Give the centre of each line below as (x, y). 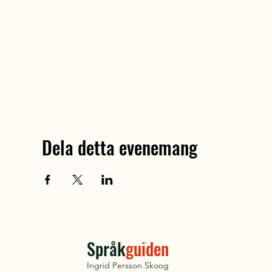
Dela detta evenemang (119, 147)
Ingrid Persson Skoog (128, 265)
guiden (147, 249)
